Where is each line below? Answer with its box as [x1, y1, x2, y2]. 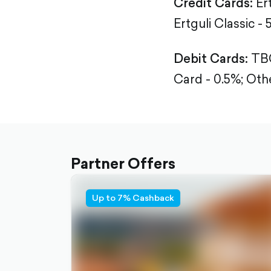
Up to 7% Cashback [92, 192, 174, 204]
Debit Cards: [174, 50, 248, 67]
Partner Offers [71, 153, 175, 174]
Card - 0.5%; [174, 70, 243, 88]
